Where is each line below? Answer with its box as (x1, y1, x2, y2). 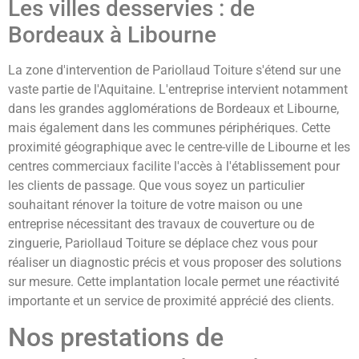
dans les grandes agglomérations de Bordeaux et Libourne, (8, 100, 339, 116)
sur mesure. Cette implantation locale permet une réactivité (8, 273, 339, 289)
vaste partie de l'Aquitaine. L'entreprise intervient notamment (8, 81, 348, 97)
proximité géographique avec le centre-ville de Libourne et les (8, 139, 350, 155)
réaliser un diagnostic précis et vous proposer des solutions (8, 254, 341, 270)
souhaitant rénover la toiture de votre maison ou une (8, 196, 302, 212)
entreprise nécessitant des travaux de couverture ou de (8, 216, 314, 232)
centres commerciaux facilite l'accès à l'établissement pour (8, 158, 340, 174)
